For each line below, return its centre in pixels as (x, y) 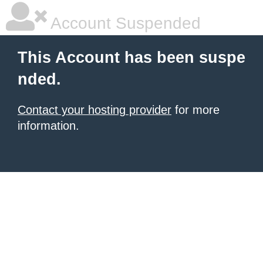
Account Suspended (124, 23)
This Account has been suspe (131, 58)
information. (48, 126)
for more (195, 110)
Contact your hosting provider (95, 110)
